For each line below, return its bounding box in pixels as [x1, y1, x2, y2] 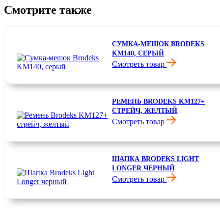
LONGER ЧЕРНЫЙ [112, 165, 175, 172]
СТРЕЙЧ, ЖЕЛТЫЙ [112, 107, 178, 115]
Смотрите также [4, 3, 92, 17]
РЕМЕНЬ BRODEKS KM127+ [112, 98, 205, 106]
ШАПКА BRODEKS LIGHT [112, 155, 199, 163]
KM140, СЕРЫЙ [112, 50, 165, 57]
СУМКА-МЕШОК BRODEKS [112, 40, 205, 48]
